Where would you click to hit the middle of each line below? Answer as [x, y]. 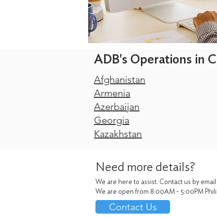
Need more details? [145, 167]
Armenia [112, 93]
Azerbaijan [117, 107]
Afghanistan [120, 79]
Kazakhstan [118, 134]
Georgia [112, 120]
